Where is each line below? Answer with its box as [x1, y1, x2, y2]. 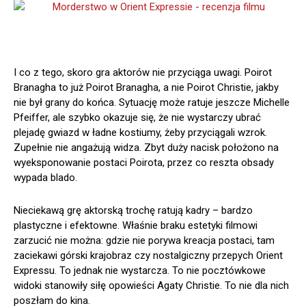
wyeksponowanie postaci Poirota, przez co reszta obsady [14, 156, 274, 169]
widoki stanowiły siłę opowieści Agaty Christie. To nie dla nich [14, 279, 289, 292]
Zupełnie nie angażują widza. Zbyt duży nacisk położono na [14, 141, 279, 154]
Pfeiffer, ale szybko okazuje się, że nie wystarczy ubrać [14, 111, 261, 124]
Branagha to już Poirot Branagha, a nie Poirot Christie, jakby [14, 81, 279, 94]
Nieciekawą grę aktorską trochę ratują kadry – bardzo [14, 204, 253, 217]
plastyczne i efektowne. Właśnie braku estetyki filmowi [14, 219, 258, 232]
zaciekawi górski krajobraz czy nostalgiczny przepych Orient [14, 249, 283, 262]
